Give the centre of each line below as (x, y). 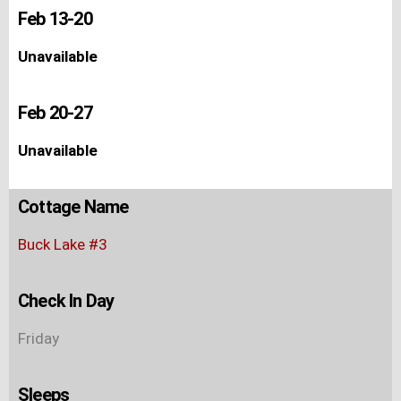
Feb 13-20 (55, 18)
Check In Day (66, 300)
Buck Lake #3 (63, 244)
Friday (38, 338)
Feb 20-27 (55, 112)
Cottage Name (73, 206)
